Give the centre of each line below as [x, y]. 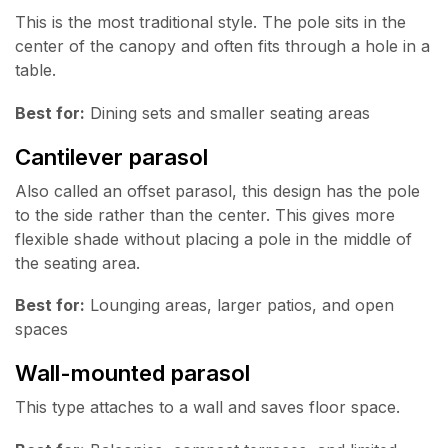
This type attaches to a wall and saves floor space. [207, 406]
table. [35, 70]
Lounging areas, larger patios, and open [239, 305]
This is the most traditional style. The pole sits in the [210, 22]
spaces [41, 329]
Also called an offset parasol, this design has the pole [217, 190]
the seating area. [77, 262]
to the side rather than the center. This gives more [205, 214]
